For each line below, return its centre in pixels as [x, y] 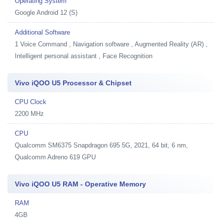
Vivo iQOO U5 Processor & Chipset [73, 83]
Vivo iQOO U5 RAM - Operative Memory [80, 184]
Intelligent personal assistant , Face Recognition [84, 56]
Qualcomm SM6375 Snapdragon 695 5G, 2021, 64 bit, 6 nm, [101, 145]
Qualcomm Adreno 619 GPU [55, 157]
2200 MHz [29, 113]
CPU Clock [31, 102]
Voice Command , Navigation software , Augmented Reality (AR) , [114, 44]
